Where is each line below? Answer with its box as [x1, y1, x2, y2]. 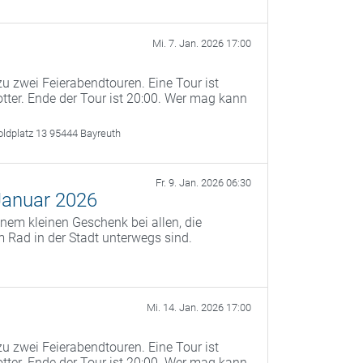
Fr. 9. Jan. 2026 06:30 [156, 177, 251, 190]
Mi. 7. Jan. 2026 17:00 [152, 37, 251, 50]
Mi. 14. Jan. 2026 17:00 [147, 301, 251, 314]
